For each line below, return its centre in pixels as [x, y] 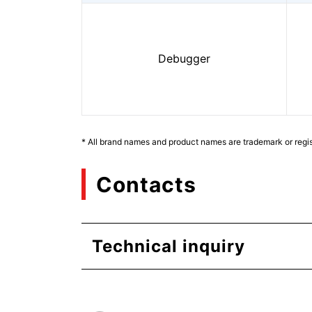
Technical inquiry [169, 246]
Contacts [146, 184]
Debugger [184, 58]
